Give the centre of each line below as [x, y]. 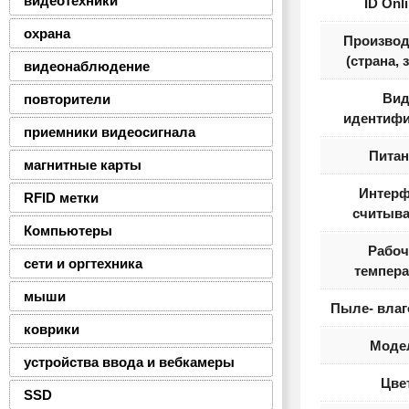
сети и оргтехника [83, 263]
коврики [52, 329]
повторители [67, 99]
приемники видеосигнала [110, 132]
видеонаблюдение [87, 66]
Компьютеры [68, 231]
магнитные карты [83, 165]
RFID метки [61, 198]
